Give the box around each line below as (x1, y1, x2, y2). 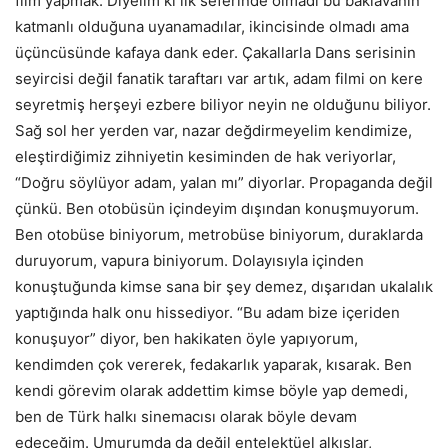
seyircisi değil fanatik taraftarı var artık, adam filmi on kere (15, 68, 423, 88)
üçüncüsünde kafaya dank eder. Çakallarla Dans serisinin (15, 42, 416, 62)
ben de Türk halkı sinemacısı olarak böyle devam (15, 406, 357, 426)
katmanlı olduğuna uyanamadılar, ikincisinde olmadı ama (15, 16, 409, 36)
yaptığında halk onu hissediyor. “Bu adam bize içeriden (15, 302, 400, 322)
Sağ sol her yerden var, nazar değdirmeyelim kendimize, (15, 120, 412, 140)
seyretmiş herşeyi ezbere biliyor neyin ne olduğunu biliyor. (15, 94, 431, 114)
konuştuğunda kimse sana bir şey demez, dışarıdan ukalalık (15, 276, 433, 296)
